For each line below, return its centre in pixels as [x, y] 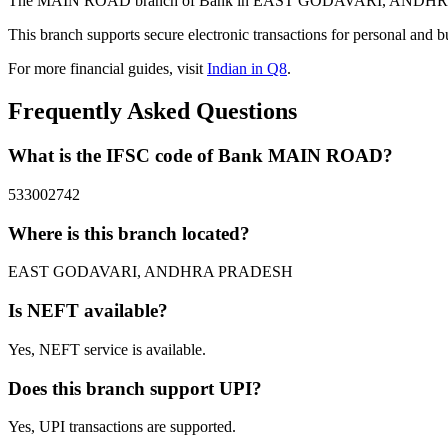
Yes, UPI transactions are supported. [122, 427]
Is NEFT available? [88, 311]
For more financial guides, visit [107, 69]
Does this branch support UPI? [135, 388]
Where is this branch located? [129, 233]
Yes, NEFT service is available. [107, 349]
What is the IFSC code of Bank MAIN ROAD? [200, 156]
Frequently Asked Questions [152, 111]
